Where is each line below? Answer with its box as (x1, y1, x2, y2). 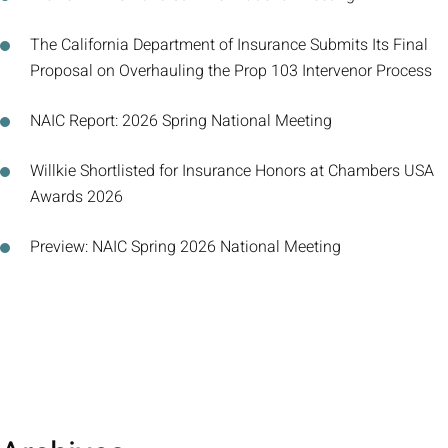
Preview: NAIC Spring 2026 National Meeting (30, 235, 341, 259)
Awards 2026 (30, 185, 123, 209)
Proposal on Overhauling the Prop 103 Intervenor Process (30, 59, 432, 83)
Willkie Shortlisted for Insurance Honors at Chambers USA (30, 159, 434, 183)
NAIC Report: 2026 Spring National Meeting (30, 109, 332, 133)
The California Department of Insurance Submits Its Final (30, 33, 428, 57)
